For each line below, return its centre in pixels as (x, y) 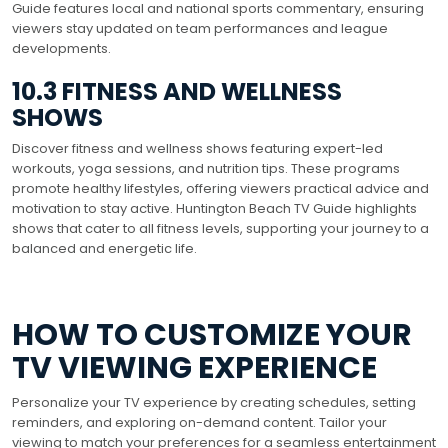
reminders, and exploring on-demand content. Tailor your (199, 422)
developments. (61, 48)
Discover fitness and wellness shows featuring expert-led (197, 148)
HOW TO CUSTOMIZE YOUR (212, 334)
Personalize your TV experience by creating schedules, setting (214, 402)
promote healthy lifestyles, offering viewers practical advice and (220, 188)
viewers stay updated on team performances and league (200, 28)
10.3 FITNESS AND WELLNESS (177, 91)
